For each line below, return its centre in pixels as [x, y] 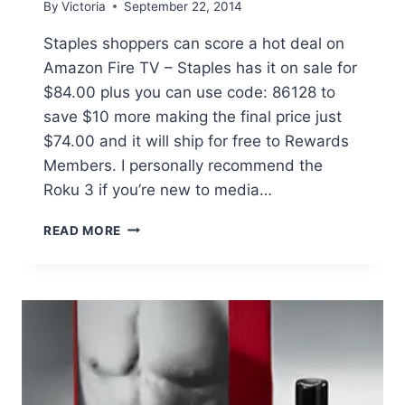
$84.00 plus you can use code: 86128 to [189, 92]
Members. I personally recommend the [183, 165]
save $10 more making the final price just [193, 116]
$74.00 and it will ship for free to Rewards [196, 141]
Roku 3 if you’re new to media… [158, 189]
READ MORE [83, 230]
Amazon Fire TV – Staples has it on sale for [200, 67]
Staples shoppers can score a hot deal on [194, 43]
